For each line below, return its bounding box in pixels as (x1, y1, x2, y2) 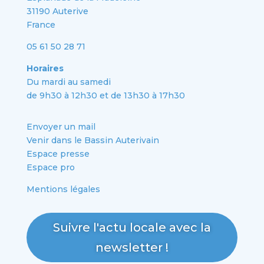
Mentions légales (26, 183, 100, 194)
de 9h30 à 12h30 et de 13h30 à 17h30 (26, 90, 185, 101)
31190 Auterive (26, 5, 88, 16)
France (26, 19, 55, 30)
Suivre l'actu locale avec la (52, 220, 211, 235)
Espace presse (26, 148, 90, 159)
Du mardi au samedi (26, 76, 111, 87)
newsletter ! (95, 240, 169, 255)
